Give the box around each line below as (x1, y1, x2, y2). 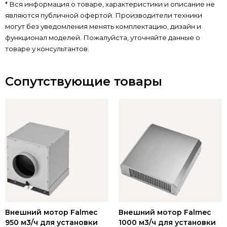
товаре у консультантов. (5, 45, 89, 53)
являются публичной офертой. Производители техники (5, 11, 202, 20)
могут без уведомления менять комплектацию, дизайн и (5, 22, 201, 31)
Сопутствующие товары (5, 74, 162, 89)
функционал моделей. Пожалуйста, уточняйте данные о (5, 33, 200, 42)
